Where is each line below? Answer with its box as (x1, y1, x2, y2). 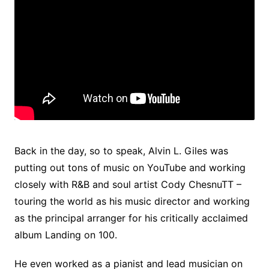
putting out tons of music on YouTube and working (14, 162, 246, 174)
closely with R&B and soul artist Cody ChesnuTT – (14, 178, 241, 191)
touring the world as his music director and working (14, 195, 250, 208)
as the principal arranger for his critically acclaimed (14, 212, 248, 225)
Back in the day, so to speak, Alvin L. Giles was (14, 145, 228, 157)
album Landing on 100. (14, 229, 117, 241)
